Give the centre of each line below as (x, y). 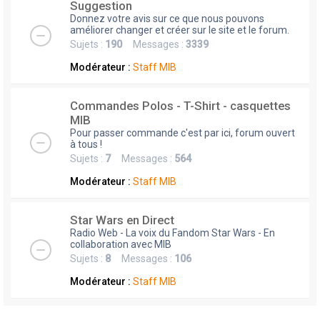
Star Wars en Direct (122, 220)
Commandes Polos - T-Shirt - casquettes (180, 106)
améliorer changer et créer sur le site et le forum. (180, 30)
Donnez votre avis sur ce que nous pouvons (167, 19)
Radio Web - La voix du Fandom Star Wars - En (172, 233)
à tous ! (86, 145)
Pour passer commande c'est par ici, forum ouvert (182, 133)
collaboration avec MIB (121, 245)
